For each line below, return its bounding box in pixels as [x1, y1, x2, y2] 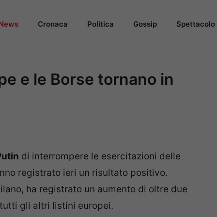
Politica [87, 19, 114, 29]
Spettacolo [176, 19, 215, 29]
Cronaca [38, 19, 68, 29]
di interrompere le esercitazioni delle [19, 151, 181, 162]
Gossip [133, 19, 157, 29]
